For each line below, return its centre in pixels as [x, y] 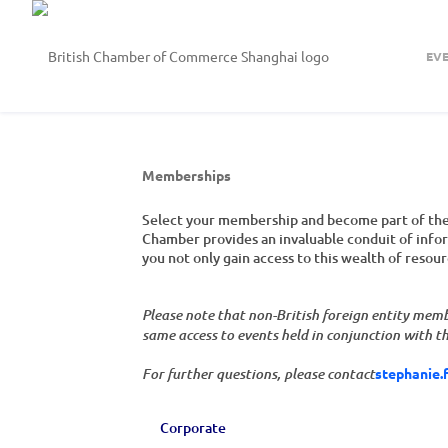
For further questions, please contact [258, 374]
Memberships [186, 175]
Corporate [193, 427]
